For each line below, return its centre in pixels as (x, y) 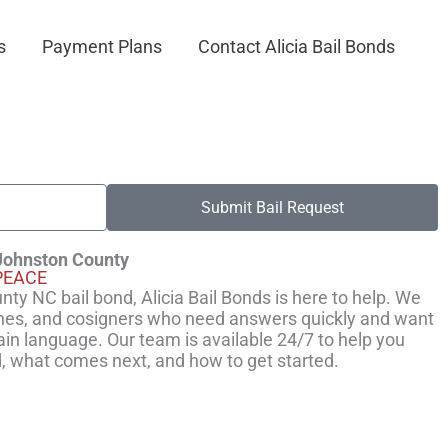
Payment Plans (102, 46)
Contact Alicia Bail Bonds (296, 46)
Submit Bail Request (272, 207)
